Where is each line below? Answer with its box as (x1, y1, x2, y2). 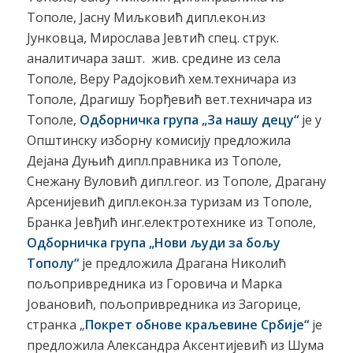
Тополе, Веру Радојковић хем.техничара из (26, 69, 296, 87)
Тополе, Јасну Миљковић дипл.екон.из (26, 8, 266, 26)
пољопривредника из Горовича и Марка (26, 274, 282, 292)
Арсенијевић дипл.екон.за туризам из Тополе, (26, 192, 312, 210)
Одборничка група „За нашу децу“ (79, 110, 299, 128)
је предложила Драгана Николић (78, 254, 286, 272)
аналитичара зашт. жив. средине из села (26, 49, 281, 67)
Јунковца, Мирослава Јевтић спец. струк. (26, 28, 279, 46)
